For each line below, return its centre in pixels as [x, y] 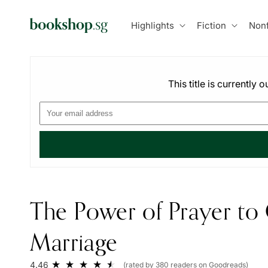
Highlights [152, 25]
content [34, 19]
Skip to [32, 8]
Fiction [211, 25]
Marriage [74, 242]
